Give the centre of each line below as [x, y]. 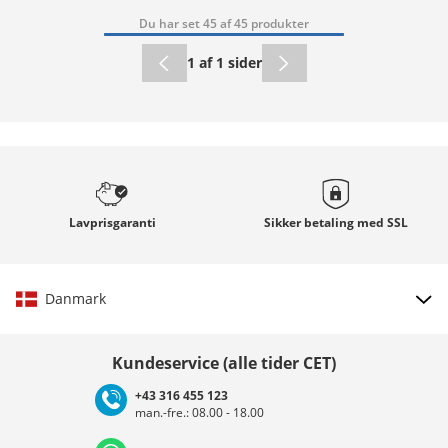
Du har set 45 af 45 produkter [224, 23]
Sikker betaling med [325, 222]
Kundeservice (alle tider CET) [224, 362]
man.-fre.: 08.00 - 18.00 [202, 412]
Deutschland [80, 413]
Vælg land [224, 346]
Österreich [224, 413]
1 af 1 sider [224, 62]
